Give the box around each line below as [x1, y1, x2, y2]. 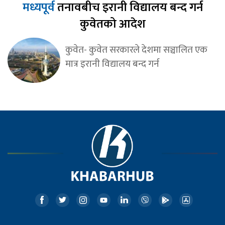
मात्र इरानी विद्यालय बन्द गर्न [65, 55, 159, 72]
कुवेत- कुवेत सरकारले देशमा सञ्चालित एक [65, 41, 207, 58]
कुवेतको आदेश [79, 14, 146, 34]
